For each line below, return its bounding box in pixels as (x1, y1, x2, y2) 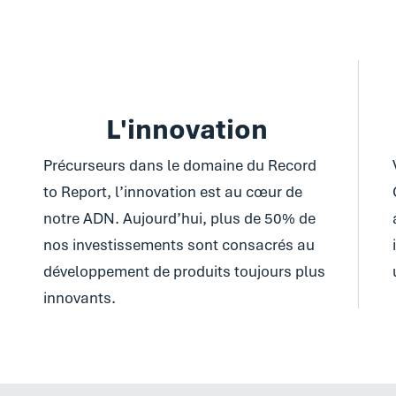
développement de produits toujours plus (42, 262, 325, 281)
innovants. (42, 288, 116, 308)
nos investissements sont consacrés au (42, 235, 315, 255)
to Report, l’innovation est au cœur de (42, 182, 302, 202)
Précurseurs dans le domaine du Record (42, 156, 316, 175)
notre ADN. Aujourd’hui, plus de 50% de (42, 209, 316, 228)
